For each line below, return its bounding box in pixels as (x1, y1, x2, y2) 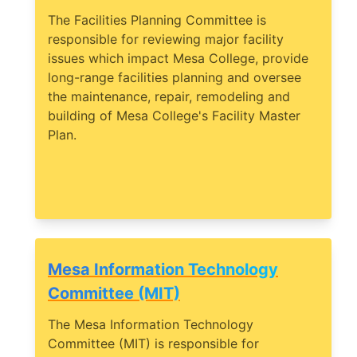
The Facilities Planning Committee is (48, 12, 266, 29)
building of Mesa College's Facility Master (48, 108, 300, 124)
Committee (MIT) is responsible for (48, 335, 259, 352)
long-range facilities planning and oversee (48, 69, 301, 86)
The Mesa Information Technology (48, 316, 253, 333)
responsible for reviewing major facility (48, 31, 284, 48)
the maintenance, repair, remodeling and (48, 88, 290, 105)
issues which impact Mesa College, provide (48, 50, 308, 67)
